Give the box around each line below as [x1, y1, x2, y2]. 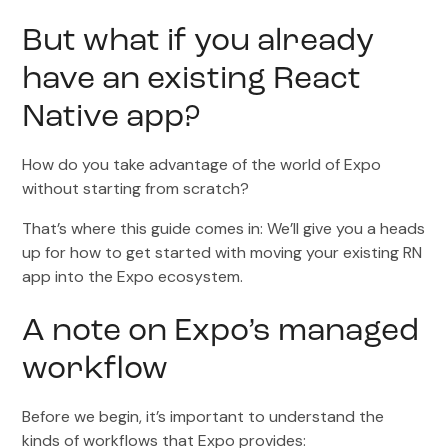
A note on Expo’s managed [22, 315, 420, 348]
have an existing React [22, 63, 362, 96]
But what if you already [22, 25, 375, 58]
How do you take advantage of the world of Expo [22, 153, 382, 175]
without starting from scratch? [22, 177, 250, 199]
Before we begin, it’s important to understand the [22, 405, 385, 427]
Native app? [22, 101, 201, 134]
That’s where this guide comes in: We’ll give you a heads [22, 217, 426, 239]
